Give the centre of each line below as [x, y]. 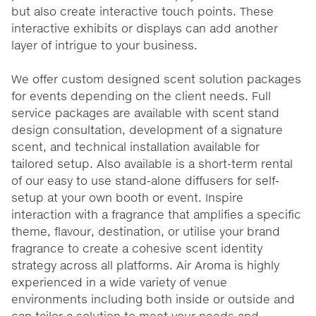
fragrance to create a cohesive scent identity [137, 248]
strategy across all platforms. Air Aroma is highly [145, 265]
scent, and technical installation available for [135, 146]
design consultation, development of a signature [147, 129]
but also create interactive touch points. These [142, 11]
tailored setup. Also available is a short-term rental [152, 163]
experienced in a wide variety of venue [119, 281]
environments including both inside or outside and [153, 298]
